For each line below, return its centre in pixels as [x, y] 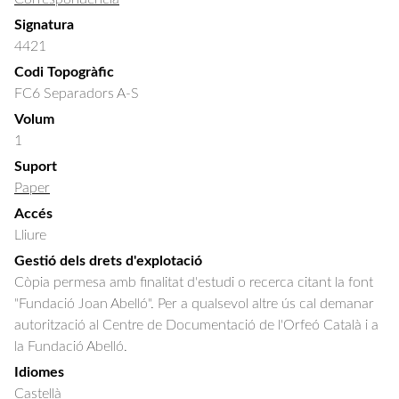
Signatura [44, 25]
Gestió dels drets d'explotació [108, 261]
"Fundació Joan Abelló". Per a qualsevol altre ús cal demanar [194, 304]
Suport [36, 167]
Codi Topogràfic [64, 72]
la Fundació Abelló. [71, 346]
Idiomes [39, 372]
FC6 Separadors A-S [77, 94]
